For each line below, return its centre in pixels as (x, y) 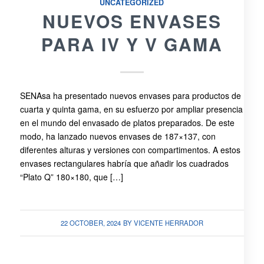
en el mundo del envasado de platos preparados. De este (127, 123)
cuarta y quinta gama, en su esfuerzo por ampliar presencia (131, 109)
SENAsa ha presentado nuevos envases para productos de (130, 96)
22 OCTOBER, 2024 (90, 223)
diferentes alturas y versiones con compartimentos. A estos (130, 150)
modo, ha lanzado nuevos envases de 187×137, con (118, 136)
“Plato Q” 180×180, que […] (71, 177)
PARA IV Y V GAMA (132, 44)
